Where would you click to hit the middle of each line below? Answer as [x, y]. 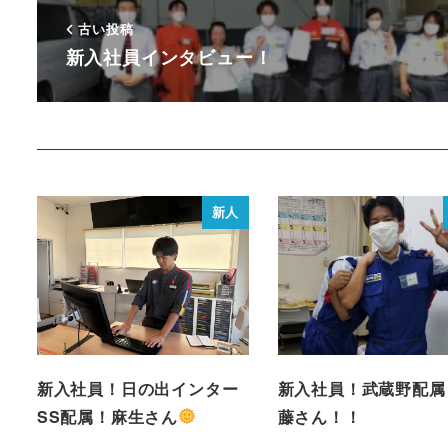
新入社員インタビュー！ [169, 57]
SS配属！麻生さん [107, 416]
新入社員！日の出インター [137, 388]
